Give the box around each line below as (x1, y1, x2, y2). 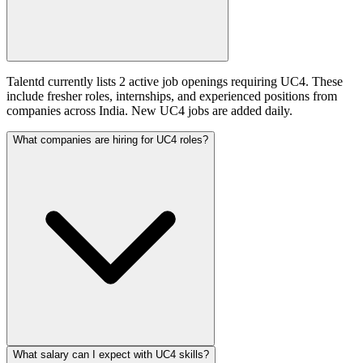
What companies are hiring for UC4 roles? (13, 134, 208, 147)
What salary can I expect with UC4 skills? (13, 348, 209, 361)
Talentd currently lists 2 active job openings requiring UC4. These (6, 75, 343, 89)
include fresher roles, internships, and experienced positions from (6, 89, 337, 104)
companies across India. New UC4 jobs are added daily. (6, 104, 293, 118)
